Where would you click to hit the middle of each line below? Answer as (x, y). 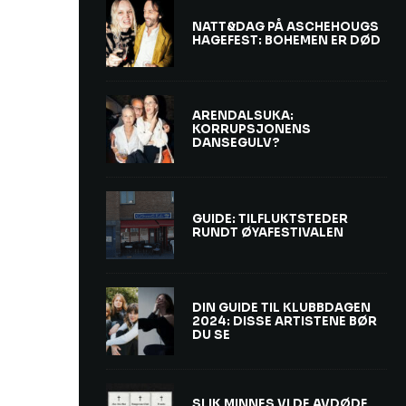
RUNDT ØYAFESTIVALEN (268, 232)
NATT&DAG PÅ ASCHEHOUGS (285, 26)
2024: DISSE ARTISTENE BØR (285, 322)
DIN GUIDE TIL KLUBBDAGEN (281, 308)
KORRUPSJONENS (251, 130)
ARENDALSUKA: (243, 116)
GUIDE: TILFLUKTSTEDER (270, 218)
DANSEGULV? (236, 143)
